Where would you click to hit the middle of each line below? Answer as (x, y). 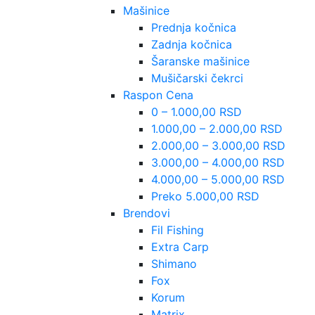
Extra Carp (180, 247)
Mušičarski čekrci (197, 78)
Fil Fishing (178, 230)
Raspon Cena (158, 95)
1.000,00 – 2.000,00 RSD (217, 129)
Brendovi (147, 213)
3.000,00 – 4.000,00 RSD (218, 162)
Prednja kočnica (194, 27)
